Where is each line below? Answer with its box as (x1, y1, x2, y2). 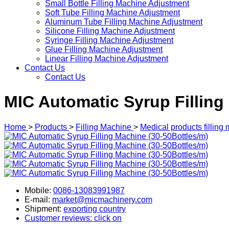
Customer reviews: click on (25, 213, 122, 222)
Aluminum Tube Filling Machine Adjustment (45, 17, 202, 26)
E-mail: (25, 195, 52, 204)
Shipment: (25, 204, 63, 213)
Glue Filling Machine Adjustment (45, 45, 163, 54)
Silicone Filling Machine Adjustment (45, 27, 175, 35)
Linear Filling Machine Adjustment (45, 54, 168, 63)
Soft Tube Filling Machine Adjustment (45, 8, 180, 17)
